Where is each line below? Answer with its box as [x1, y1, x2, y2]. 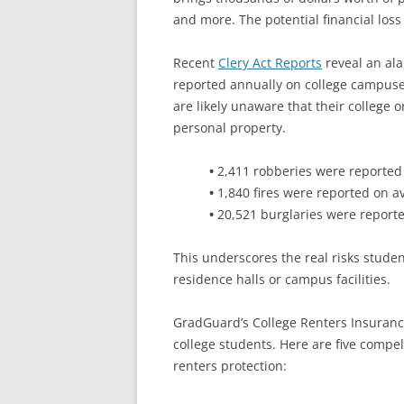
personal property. [173, 119, 286, 136]
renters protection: [173, 357, 287, 374]
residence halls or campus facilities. [173, 271, 390, 288]
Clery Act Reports [218, 54, 322, 71]
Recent [173, 54, 218, 71]
